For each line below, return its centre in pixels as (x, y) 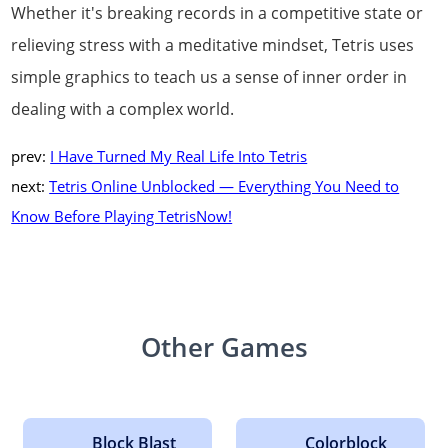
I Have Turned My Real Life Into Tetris (179, 156)
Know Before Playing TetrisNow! (122, 216)
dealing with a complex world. (123, 109)
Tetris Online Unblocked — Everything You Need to (224, 186)
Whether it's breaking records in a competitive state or (217, 13)
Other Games (224, 347)
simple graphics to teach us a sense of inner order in (209, 77)
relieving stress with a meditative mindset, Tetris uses (213, 45)
